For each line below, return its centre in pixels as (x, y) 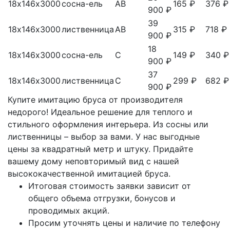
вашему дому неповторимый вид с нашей (93, 161)
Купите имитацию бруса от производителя (95, 99)
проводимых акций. (69, 210)
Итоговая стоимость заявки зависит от (110, 186)
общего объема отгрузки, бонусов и (102, 198)
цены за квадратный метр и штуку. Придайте (100, 149)
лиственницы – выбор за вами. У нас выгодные (104, 136)
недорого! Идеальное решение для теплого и (100, 112)
